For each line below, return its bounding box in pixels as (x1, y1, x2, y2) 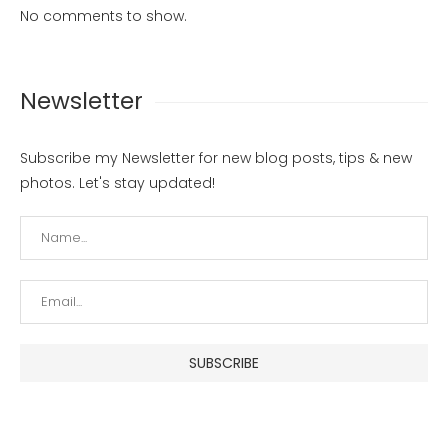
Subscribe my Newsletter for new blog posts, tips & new (20, 148, 412, 169)
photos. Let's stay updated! (20, 173, 215, 194)
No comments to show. (20, 6, 187, 27)
